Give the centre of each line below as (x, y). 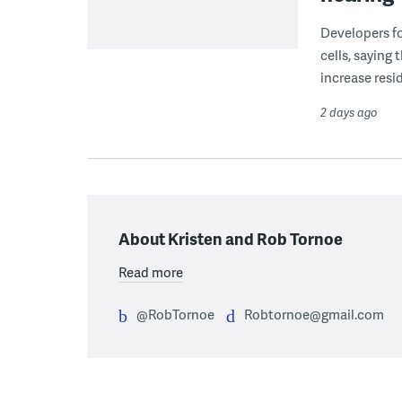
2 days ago (349, 112)
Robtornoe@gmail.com (314, 314)
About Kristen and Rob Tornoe (231, 238)
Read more (151, 271)
